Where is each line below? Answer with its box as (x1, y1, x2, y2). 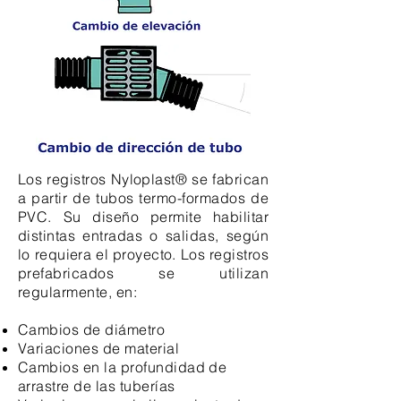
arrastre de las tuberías (18, 377, 175, 395)
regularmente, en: (18, 283, 138, 301)
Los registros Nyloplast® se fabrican (18, 170, 269, 188)
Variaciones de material (18, 339, 180, 357)
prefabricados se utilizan (18, 264, 269, 282)
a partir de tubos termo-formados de (18, 189, 269, 207)
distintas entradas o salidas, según (18, 226, 269, 244)
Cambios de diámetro (18, 320, 166, 338)
